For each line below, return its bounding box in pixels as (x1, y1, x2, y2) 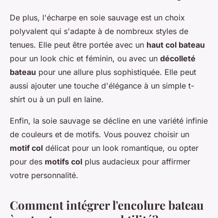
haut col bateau (146, 40, 205, 50)
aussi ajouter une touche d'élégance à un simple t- (10, 81, 194, 91)
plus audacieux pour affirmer (82, 157, 190, 167)
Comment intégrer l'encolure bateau (10, 197, 204, 213)
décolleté (160, 54, 196, 64)
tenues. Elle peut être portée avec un (10, 40, 146, 50)
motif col (10, 143, 43, 153)
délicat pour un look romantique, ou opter (43, 143, 199, 153)
